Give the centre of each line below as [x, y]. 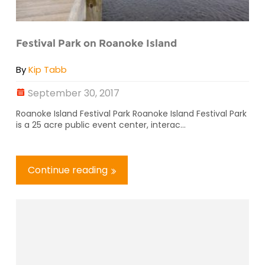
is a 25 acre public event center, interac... [101, 125]
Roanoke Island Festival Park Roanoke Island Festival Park [131, 114]
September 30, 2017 [74, 93]
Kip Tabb [48, 70]
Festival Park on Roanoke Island [96, 43]
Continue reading [68, 170]
